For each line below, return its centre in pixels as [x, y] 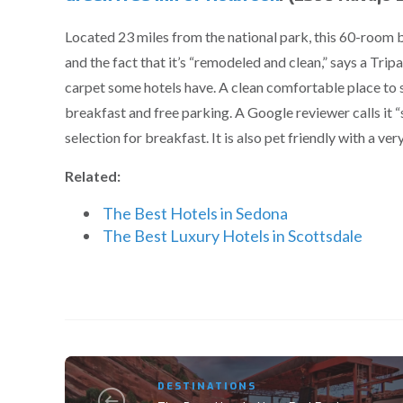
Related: [93, 176]
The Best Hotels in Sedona [195, 214]
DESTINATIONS [207, 387]
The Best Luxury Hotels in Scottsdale [233, 236]
